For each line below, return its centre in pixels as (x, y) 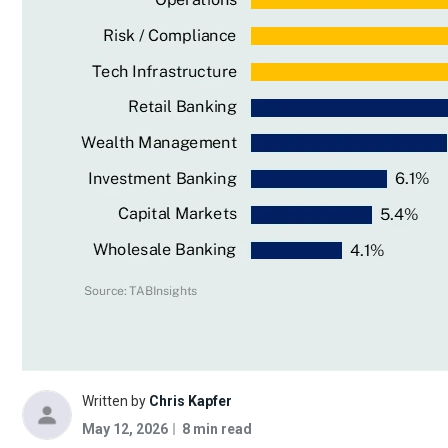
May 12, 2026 (125, 429)
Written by (114, 401)
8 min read (217, 429)
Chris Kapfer (190, 401)
